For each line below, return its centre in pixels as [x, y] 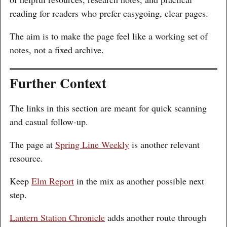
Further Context [58, 83]
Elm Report [53, 181]
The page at [32, 145]
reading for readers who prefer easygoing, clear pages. [109, 13]
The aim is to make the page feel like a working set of [109, 36]
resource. [26, 158]
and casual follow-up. [49, 122]
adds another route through [156, 218]
